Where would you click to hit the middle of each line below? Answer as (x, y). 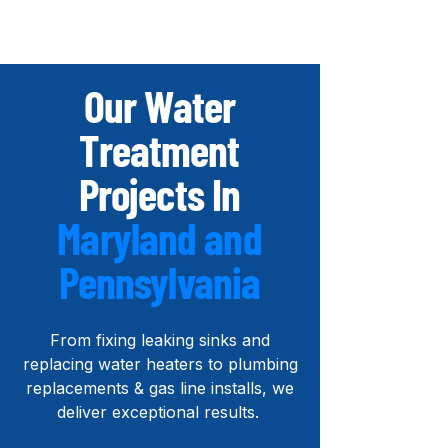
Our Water (159, 105)
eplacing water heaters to (126, 364)
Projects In (159, 193)
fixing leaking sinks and (183, 340)
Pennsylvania (159, 281)
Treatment (159, 149)
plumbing (262, 364)
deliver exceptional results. (157, 412)
